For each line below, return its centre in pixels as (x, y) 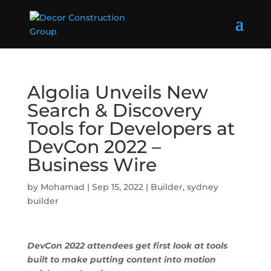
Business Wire (92, 165)
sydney (202, 187)
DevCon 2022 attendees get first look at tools (127, 246)
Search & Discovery (114, 110)
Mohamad (62, 187)
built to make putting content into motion (121, 260)
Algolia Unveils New (117, 92)
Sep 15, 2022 (117, 187)
